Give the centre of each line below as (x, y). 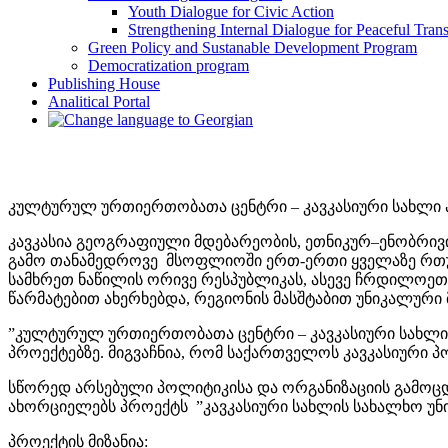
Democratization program (168, 65)
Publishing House (104, 83)
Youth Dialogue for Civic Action (231, 11)
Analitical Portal (99, 101)
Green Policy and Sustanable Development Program (252, 47)
